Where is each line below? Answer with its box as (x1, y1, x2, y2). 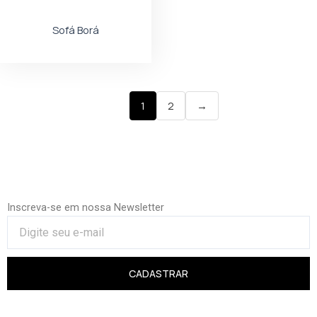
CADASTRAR (129, 266, 188, 280)
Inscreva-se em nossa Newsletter (7, 201, 164, 214)
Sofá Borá (52, 23, 99, 38)
